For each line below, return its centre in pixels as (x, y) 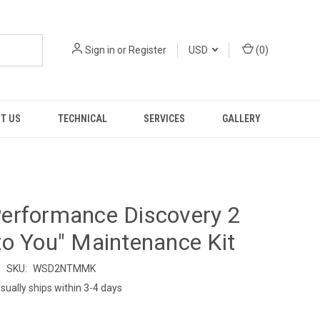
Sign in (100, 50)
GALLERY (242, 119)
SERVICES (165, 119)
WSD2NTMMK (64, 268)
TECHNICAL (82, 119)
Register (147, 50)
